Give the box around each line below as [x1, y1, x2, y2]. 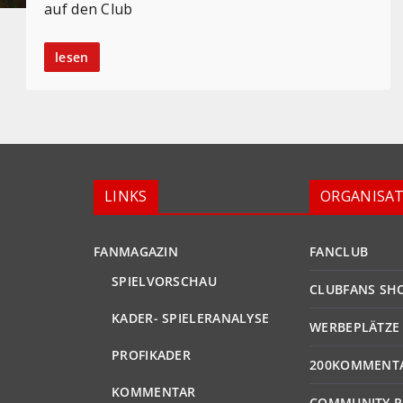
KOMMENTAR [112, 383, 196, 401]
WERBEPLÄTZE [309, 318, 400, 336]
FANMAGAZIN [94, 243, 178, 261]
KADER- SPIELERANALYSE [112, 309, 270, 327]
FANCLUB [309, 243, 369, 261]
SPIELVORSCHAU [112, 273, 217, 291]
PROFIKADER [112, 346, 191, 364]
